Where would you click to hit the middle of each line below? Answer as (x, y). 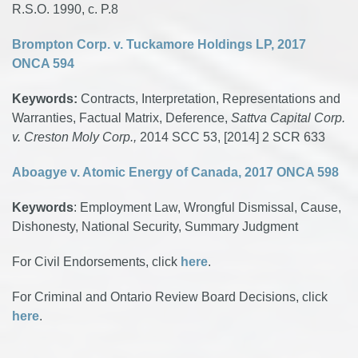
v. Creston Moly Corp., (76, 137)
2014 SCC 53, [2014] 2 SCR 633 (233, 137)
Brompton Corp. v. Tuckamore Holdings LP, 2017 (159, 44)
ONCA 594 (43, 64)
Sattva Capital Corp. (288, 118)
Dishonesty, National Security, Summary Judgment (155, 227)
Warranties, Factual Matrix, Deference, (121, 118)
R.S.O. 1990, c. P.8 (65, 9)
